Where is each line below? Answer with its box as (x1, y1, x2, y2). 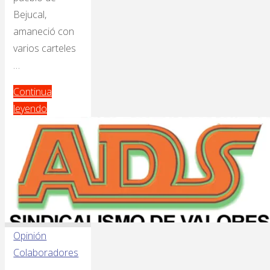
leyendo (13, 102, 48, 116)
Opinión (13, 229, 47, 243)
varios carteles (13, 42, 77, 55)
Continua (13, 85, 52, 99)
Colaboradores (13, 246, 79, 260)
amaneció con (13, 25, 75, 39)
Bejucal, (13, 8, 47, 22)
